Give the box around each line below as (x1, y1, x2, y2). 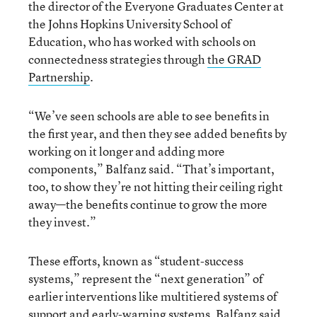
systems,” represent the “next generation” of (28, 270, 263, 287)
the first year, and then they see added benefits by (28, 125, 287, 142)
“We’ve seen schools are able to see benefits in (28, 107, 270, 124)
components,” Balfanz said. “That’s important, (28, 160, 275, 177)
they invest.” (28, 213, 96, 230)
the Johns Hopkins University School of (28, 15, 231, 32)
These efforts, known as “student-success (28, 252, 243, 269)
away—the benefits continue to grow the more (28, 195, 267, 212)
